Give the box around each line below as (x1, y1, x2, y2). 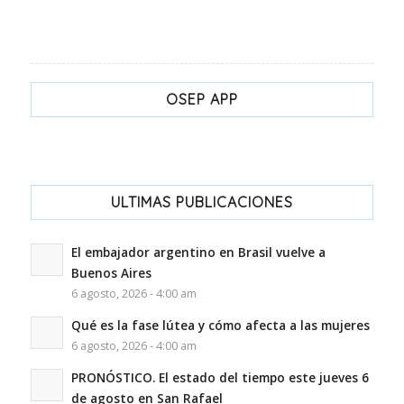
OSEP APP (165, 89, 238, 108)
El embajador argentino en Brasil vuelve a (70, 243, 326, 261)
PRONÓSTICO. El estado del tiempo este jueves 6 (70, 368, 369, 386)
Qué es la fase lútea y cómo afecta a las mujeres (70, 316, 370, 334)
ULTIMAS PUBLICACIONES (110, 192, 293, 211)
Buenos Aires (70, 263, 151, 281)
